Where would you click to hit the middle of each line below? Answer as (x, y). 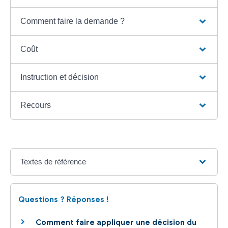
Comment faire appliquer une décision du (116, 222)
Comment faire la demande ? (73, 21)
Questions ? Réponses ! (64, 199)
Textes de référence (53, 161)
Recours (36, 105)
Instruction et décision (60, 77)
